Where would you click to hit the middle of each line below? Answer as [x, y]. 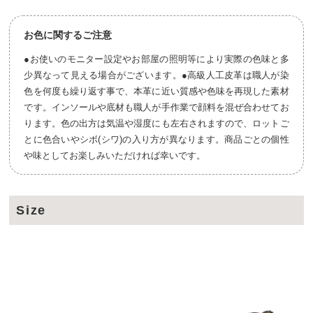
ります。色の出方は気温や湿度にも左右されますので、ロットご [156, 123]
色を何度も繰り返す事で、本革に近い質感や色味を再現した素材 [156, 91]
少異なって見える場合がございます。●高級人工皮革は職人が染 [156, 75]
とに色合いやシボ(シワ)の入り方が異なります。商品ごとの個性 [156, 139]
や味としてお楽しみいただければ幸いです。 [115, 155]
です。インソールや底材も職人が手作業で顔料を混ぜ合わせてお [156, 107]
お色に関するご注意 [68, 35]
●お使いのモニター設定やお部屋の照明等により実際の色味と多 [156, 59]
